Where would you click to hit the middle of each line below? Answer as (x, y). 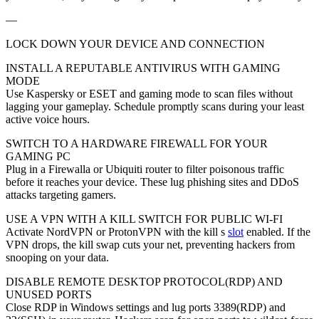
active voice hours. (48, 119)
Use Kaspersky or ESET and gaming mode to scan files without (149, 93)
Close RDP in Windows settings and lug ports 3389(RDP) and (146, 307)
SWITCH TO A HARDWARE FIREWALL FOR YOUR (137, 143)
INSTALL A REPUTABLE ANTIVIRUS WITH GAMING (143, 68)
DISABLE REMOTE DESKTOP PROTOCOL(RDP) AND (144, 281)
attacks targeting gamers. (61, 194)
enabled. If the (277, 231)
